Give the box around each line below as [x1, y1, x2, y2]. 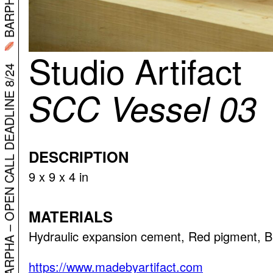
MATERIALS [29, 205, 113, 227]
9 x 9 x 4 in [29, 167, 88, 185]
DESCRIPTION [29, 146, 129, 167]
